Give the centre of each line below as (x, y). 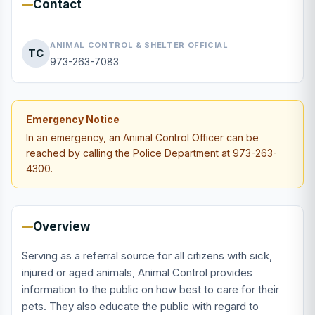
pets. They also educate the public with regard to (140, 306)
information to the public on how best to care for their (150, 289)
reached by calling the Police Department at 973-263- (152, 153)
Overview (62, 226)
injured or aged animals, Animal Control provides (137, 272)
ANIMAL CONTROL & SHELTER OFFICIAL (139, 45)
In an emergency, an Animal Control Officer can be (142, 137)
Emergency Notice (73, 119)
